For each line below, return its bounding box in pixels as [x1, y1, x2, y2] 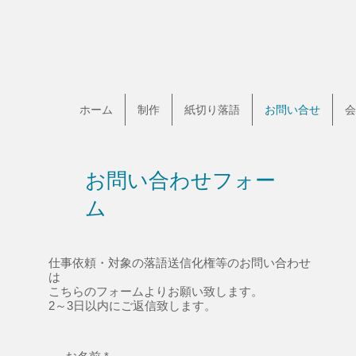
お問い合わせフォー [85, 168, 276, 192]
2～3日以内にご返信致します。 [48, 299, 216, 312]
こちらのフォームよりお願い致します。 [48, 284, 263, 298]
